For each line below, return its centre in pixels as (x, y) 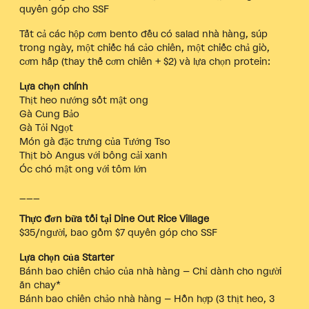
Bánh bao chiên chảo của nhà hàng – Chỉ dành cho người (150, 272)
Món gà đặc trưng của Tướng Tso (95, 142)
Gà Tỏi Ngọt (46, 128)
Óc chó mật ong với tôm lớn (83, 170)
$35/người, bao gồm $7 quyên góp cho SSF (118, 233)
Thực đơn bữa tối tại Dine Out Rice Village (114, 219)
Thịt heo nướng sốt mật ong (84, 101)
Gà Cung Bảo (49, 114)
